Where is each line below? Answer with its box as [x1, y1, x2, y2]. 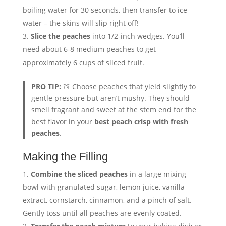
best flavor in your [31, 117, 95, 127]
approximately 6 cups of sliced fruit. [22, 58, 144, 68]
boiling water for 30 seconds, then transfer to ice [22, 5, 187, 15]
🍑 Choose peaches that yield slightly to [61, 82, 196, 92]
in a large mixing [127, 168, 186, 179]
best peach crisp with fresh [94, 117, 189, 127]
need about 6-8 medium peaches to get [22, 44, 156, 54]
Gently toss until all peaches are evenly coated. [22, 208, 182, 218]
